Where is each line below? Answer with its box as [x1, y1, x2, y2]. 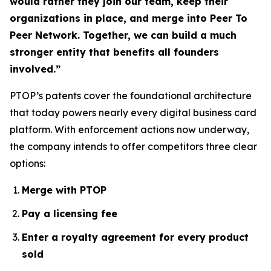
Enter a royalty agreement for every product [22, 230, 249, 243]
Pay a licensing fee [22, 207, 117, 220]
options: [10, 157, 45, 170]
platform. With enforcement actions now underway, [10, 123, 249, 136]
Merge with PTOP [22, 184, 106, 197]
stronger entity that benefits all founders [10, 46, 219, 59]
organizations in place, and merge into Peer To [10, 12, 247, 25]
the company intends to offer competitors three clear [10, 140, 257, 153]
